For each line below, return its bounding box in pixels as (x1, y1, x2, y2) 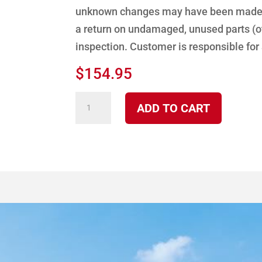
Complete (75, 146, 122, 159)
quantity (75, 164, 114, 177)
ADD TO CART (136, 101, 210, 115)
